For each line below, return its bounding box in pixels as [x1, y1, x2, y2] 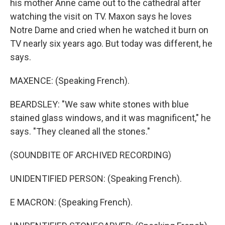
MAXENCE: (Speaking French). [10, 75, 130, 86]
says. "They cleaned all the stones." [10, 126, 150, 137]
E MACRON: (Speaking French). [10, 197, 133, 207]
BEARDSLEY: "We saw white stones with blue [10, 99, 189, 109]
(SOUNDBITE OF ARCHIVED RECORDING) [10, 150, 171, 160]
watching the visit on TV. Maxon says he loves [10, 11, 192, 22]
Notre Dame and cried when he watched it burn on [10, 25, 208, 35]
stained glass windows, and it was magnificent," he [10, 113, 211, 123]
